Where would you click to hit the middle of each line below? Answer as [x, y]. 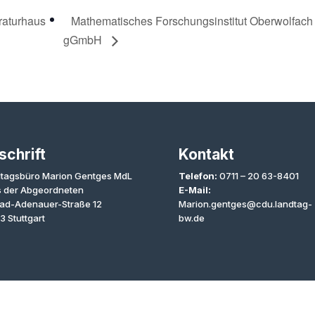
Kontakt [206, 155]
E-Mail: [194, 190]
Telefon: [198, 176]
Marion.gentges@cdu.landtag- [245, 204]
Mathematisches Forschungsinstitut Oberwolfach [192, 20]
